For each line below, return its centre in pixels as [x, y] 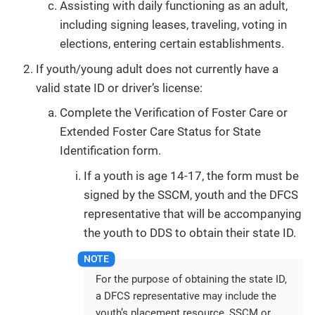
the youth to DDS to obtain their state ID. [190, 232]
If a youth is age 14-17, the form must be [191, 175]
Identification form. [110, 151]
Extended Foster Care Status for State [160, 132]
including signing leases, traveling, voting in [173, 25]
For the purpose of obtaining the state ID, [191, 279]
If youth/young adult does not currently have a [157, 69]
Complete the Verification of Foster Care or [174, 113]
